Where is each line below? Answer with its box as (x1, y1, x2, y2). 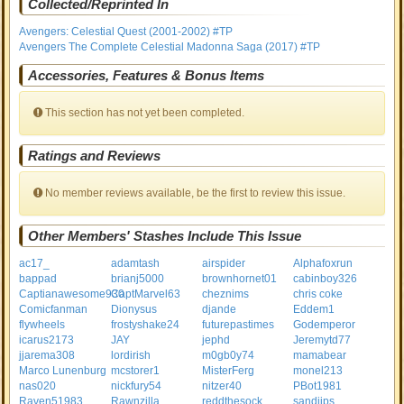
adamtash (110, 257, 160, 270)
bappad (19, 272, 58, 285)
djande (201, 303, 236, 316)
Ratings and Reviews (28, 148, 161, 163)
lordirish (110, 349, 151, 362)
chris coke (293, 288, 344, 300)
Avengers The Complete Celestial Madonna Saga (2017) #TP (19, 41, 321, 53)
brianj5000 (110, 272, 164, 285)
